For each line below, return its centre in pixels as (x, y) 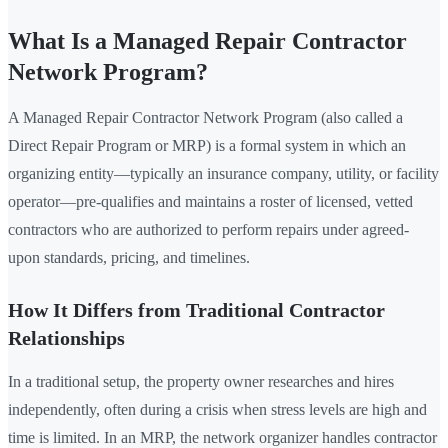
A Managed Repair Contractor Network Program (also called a (205, 118)
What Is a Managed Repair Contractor (207, 41)
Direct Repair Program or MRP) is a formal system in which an (207, 146)
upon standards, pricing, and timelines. (129, 258)
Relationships (66, 338)
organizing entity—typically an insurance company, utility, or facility (223, 174)
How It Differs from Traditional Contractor (196, 310)
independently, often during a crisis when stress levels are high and (217, 410)
